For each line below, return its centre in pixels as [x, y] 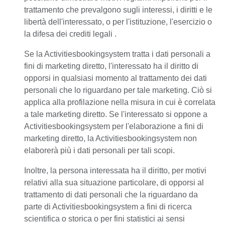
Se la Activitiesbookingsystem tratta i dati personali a [117, 54]
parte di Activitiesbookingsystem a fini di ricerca [108, 207]
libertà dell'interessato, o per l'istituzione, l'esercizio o [118, 22]
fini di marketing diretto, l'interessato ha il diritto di [111, 66]
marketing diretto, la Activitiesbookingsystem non [110, 138]
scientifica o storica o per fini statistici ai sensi [104, 219]
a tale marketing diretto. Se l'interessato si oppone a [116, 114]
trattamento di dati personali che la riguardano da [111, 195]
